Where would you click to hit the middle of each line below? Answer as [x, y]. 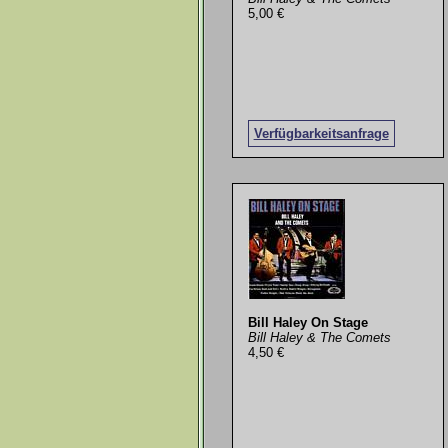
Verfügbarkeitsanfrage [321, 133]
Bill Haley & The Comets [319, 337]
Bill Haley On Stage [307, 322]
